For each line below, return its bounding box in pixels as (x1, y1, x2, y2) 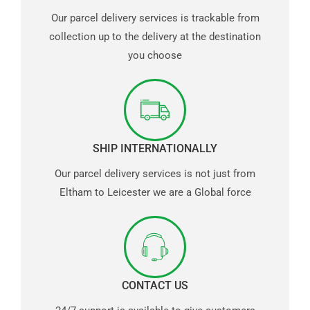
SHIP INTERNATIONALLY (93, 141, 217, 155)
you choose (128, 48, 182, 62)
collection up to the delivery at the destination (49, 30, 261, 43)
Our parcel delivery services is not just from (55, 167, 255, 180)
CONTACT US (122, 278, 188, 292)
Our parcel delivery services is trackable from (51, 11, 259, 24)
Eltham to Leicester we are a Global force (59, 185, 251, 199)
